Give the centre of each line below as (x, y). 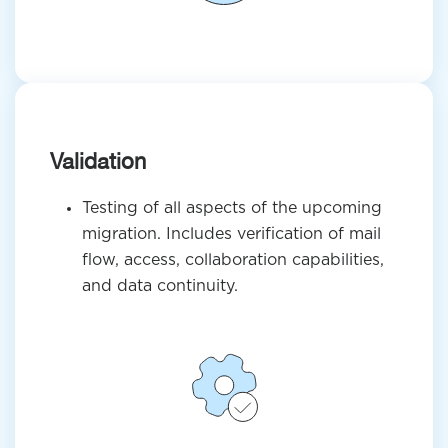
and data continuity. (160, 286)
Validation (98, 161)
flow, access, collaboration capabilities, (233, 260)
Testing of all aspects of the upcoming (232, 208)
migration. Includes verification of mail (231, 234)
